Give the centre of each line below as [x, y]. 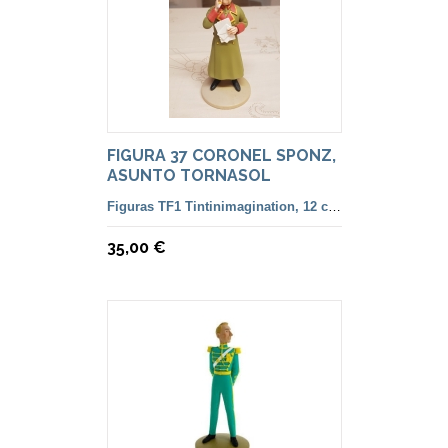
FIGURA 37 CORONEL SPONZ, [221, 156]
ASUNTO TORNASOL [188, 176]
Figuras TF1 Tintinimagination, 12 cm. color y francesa [334, 207]
